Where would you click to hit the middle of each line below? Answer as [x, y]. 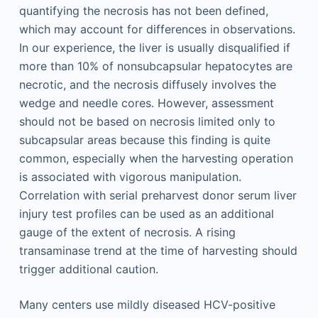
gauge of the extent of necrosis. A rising [127, 232]
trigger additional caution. [88, 269]
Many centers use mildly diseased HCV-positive [147, 305]
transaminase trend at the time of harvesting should [158, 251]
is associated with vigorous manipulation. [130, 177]
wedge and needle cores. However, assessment [146, 103]
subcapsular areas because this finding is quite [144, 140]
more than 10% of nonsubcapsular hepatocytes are [155, 66]
